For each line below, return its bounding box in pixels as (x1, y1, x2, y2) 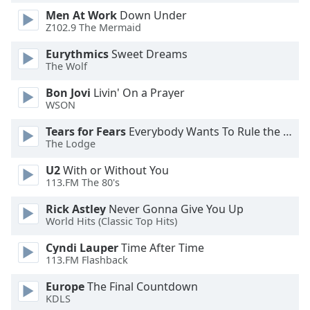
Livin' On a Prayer (91, 85, 185, 100)
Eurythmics (46, 46, 109, 62)
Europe (46, 279, 84, 294)
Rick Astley (46, 201, 106, 217)
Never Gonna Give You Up (106, 201, 244, 217)
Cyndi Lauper (46, 240, 118, 255)
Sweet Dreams (109, 46, 188, 62)
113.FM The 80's (46, 176, 120, 190)
